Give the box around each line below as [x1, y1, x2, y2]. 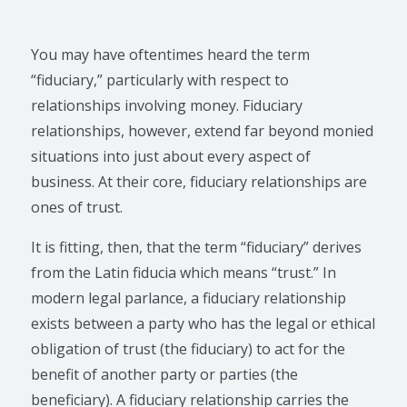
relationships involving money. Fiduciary [31, 95, 303, 115]
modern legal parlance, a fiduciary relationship [31, 288, 347, 308]
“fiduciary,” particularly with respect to [31, 70, 290, 90]
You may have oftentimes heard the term [31, 45, 311, 65]
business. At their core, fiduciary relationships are [31, 172, 368, 192]
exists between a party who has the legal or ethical [31, 313, 376, 333]
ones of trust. [31, 197, 124, 217]
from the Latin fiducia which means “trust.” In [31, 263, 337, 283]
